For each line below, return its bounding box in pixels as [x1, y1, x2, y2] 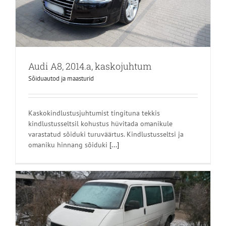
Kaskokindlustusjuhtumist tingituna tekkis [28, 108, 160, 118]
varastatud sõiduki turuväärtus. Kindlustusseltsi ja [28, 129, 184, 139]
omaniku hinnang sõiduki [28, 140, 109, 149]
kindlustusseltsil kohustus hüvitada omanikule [28, 119, 173, 128]
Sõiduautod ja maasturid [28, 74, 94, 83]
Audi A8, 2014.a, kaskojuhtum [28, 60, 151, 72]
